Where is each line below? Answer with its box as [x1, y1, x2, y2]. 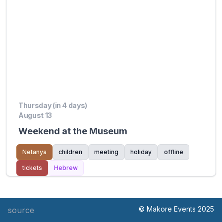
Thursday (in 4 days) [18, 101, 87, 110]
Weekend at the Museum [18, 126, 127, 136]
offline [164, 148, 183, 156]
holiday [130, 148, 152, 156]
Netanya [22, 148, 47, 156]
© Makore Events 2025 [139, 205, 214, 213]
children [58, 148, 82, 156]
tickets [22, 164, 42, 171]
